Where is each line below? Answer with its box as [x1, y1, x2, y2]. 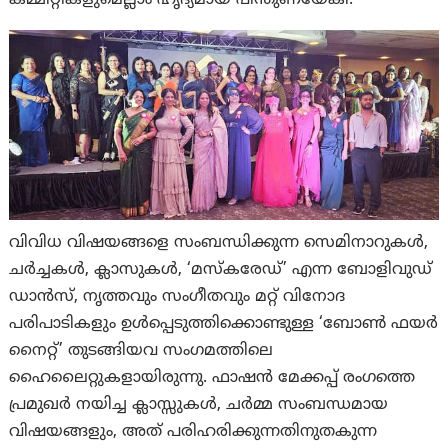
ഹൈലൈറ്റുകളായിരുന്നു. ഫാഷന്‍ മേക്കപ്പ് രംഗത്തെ [9, 367, 416, 388]
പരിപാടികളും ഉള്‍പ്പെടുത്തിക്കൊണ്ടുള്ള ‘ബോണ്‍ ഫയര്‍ [9, 313, 439, 334]
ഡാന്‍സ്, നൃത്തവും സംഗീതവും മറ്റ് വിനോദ [9, 286, 346, 307]
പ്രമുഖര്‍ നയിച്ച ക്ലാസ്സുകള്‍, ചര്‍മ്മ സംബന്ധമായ [9, 394, 389, 415]
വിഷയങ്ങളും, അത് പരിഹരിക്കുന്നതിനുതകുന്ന [9, 421, 378, 442]
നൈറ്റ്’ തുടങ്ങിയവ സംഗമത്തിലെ [9, 340, 274, 361]
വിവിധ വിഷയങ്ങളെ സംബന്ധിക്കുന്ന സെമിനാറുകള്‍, [9, 232, 429, 253]
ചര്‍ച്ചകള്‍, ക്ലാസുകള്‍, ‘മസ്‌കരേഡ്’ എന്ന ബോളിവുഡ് [9, 259, 433, 280]
